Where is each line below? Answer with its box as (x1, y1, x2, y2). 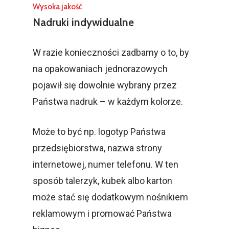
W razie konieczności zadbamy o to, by (33, 47, 189, 58)
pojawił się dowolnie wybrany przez (33, 79, 177, 90)
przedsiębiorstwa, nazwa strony (33, 142, 162, 153)
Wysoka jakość (33, 2, 82, 11)
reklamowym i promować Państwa (33, 208, 172, 219)
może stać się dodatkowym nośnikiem (33, 191, 188, 202)
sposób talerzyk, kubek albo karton (33, 175, 172, 186)
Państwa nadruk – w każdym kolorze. (33, 96, 183, 107)
